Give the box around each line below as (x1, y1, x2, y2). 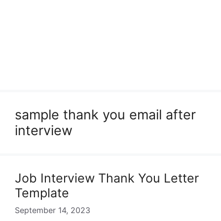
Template (15, 185, 69, 200)
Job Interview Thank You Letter (15, 171, 199, 185)
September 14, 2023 (15, 205, 90, 215)
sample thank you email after (15, 107, 196, 123)
